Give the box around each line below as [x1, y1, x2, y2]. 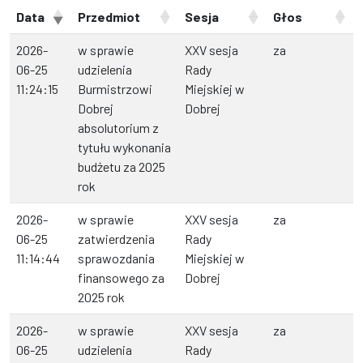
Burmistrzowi [78, 81, 152, 97]
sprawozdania [78, 250, 155, 267]
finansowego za [78, 270, 164, 286]
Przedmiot [78, 9, 140, 25]
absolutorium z [78, 120, 159, 136]
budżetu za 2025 [78, 159, 165, 175]
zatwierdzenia [78, 231, 155, 247]
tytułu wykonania [78, 139, 171, 156]
